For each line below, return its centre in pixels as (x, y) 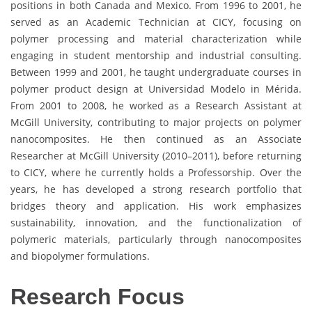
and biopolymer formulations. (80, 256)
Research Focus (101, 296)
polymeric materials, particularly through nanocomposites (156, 239)
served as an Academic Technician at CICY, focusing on (156, 22)
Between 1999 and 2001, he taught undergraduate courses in (156, 72)
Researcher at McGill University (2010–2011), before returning (156, 155)
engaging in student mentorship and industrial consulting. (156, 55)
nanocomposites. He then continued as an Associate (156, 139)
